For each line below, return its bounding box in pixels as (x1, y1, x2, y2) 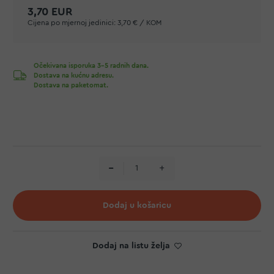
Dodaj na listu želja (92, 242, 170, 251)
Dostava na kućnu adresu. (34, 72, 114, 79)
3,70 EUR (28, 6, 73, 17)
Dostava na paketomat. (34, 82, 108, 89)
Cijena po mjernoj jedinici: (28, 19, 116, 26)
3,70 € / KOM (117, 19, 161, 26)
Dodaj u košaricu (103, 201, 171, 210)
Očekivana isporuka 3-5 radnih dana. (34, 62, 149, 69)
